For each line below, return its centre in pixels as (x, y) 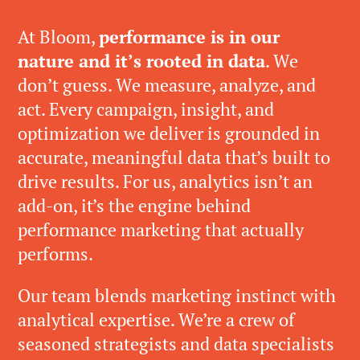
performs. (55, 254)
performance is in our (189, 37)
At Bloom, (58, 37)
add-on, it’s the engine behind (134, 206)
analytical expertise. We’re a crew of (156, 320)
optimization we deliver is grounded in (169, 133)
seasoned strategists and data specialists (176, 344)
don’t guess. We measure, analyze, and (167, 85)
